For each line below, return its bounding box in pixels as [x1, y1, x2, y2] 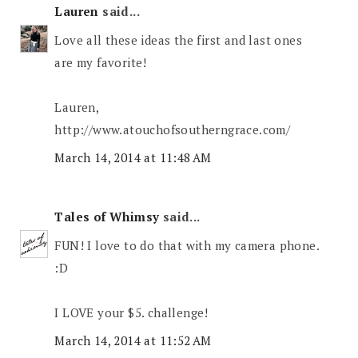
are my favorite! [54, 54, 147, 70]
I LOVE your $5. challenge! [54, 304, 209, 320]
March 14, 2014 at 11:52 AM [54, 332, 212, 349]
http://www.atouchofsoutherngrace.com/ [54, 121, 291, 137]
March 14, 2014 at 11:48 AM [54, 149, 212, 166]
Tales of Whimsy [54, 209, 160, 225]
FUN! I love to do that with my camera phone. [54, 237, 320, 253]
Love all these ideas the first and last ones [54, 31, 303, 48]
